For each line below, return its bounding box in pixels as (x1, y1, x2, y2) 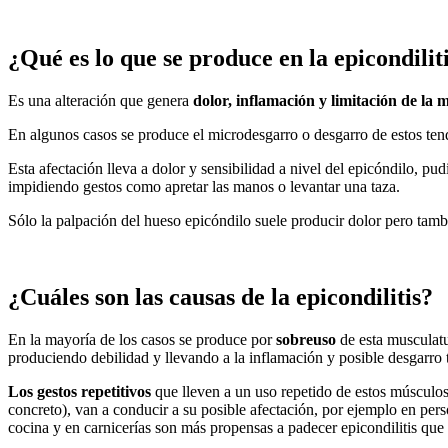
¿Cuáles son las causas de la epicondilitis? (8, 283, 433, 310)
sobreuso (276, 330, 340, 348)
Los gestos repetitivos (8, 382, 151, 400)
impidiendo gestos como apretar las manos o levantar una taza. (8, 177, 400, 195)
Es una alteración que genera (8, 91, 193, 109)
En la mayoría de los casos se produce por (8, 330, 276, 348)
